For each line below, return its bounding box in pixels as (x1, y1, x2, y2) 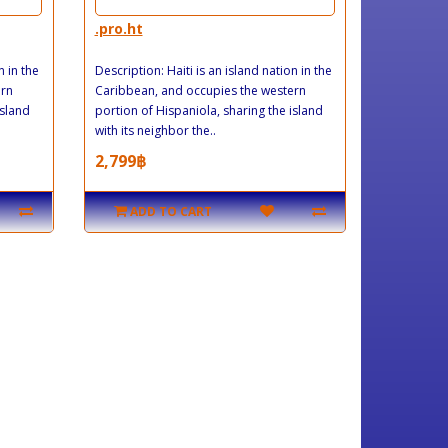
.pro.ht (94, 18, 143, 38)
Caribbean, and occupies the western (94, 81, 306, 99)
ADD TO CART (129, 202, 212, 220)
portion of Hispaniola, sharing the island (94, 101, 323, 119)
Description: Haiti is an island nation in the (94, 61, 332, 79)
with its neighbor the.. (94, 121, 216, 139)
